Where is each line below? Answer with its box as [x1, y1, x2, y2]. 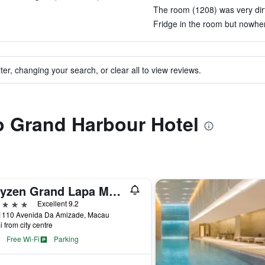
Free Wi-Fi [6, 234, 40, 244]
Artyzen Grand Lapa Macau [108, 182, 121, 199]
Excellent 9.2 [37, 198, 79, 208]
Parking [53, 234, 79, 244]
